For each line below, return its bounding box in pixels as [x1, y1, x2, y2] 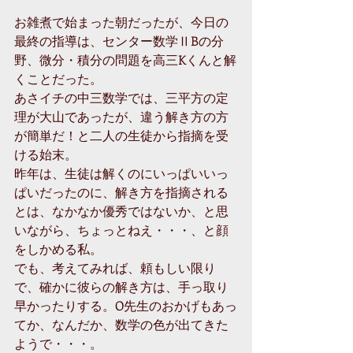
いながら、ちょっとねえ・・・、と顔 [14, 221, 229, 238]
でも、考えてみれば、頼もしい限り [14, 258, 216, 276]
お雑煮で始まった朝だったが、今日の [14, 13, 229, 30]
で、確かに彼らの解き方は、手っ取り [14, 277, 229, 295]
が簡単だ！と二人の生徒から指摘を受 [14, 126, 229, 143]
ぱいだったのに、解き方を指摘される [14, 183, 229, 200]
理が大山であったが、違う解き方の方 [14, 107, 229, 124]
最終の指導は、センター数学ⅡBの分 [14, 32, 224, 49]
